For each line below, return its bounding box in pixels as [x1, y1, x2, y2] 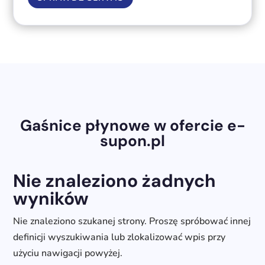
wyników [13, 187, 89, 211]
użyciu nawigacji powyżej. [13, 247, 123, 260]
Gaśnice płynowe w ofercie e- [20, 115, 245, 136]
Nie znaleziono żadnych [13, 169, 216, 193]
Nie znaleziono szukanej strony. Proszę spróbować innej [13, 215, 251, 228]
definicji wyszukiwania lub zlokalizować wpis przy [13, 231, 226, 244]
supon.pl [100, 131, 165, 151]
